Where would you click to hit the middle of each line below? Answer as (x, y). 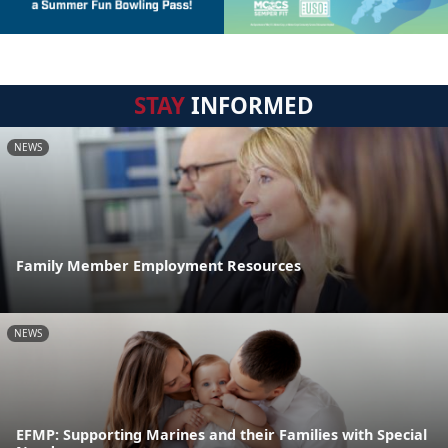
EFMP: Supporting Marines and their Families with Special (221, 435)
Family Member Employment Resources (158, 266)
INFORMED (249, 105)
